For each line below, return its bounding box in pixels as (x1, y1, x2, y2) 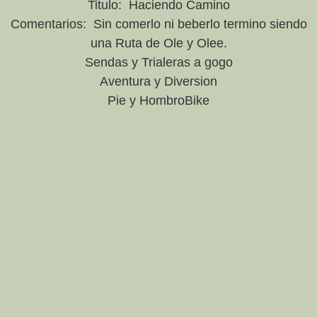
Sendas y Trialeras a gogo (84, 55, 233, 70)
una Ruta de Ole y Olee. (90, 36, 227, 51)
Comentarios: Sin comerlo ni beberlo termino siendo (10, 17, 307, 32)
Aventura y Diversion (100, 74, 217, 89)
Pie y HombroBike (108, 93, 209, 108)
